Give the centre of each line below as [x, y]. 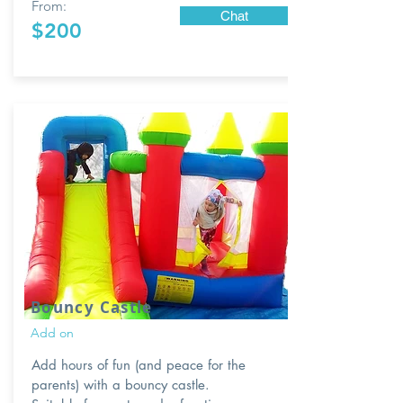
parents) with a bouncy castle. [121, 385]
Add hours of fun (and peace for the [139, 365]
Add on [52, 333]
